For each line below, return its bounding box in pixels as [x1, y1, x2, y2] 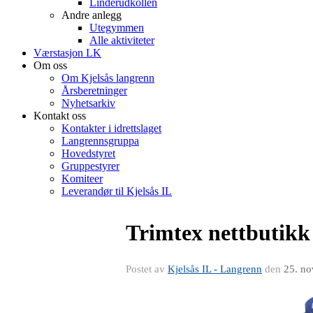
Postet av [126, 263, 168, 275]
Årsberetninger [61, 85, 127, 96]
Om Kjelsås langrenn [61, 72, 154, 84]
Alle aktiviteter [89, 34, 154, 46]
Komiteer [61, 173, 103, 184]
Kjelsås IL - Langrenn [168, 263, 262, 275]
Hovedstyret [61, 147, 115, 159]
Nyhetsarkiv [61, 97, 115, 109]
